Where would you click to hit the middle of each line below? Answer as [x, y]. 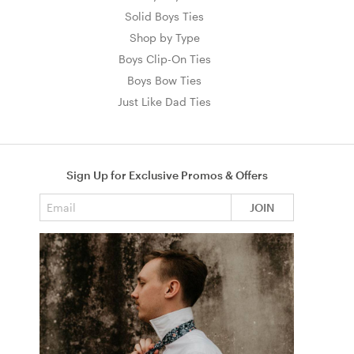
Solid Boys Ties [165, 16]
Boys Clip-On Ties [164, 58]
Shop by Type [164, 37]
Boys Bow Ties [165, 80]
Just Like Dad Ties [165, 101]
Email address [76, 200]
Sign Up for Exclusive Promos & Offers [167, 175]
